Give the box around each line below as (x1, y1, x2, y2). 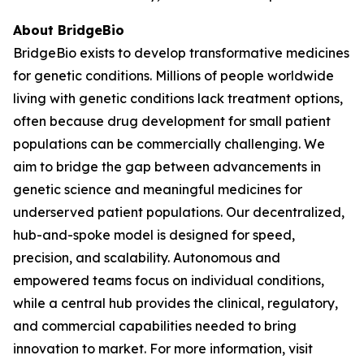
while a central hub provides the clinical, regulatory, (13, 295, 338, 311)
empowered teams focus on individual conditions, (13, 272, 324, 288)
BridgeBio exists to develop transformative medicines (13, 45, 349, 61)
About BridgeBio (13, 22, 124, 38)
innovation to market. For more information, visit (13, 340, 313, 357)
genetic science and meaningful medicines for (13, 181, 302, 197)
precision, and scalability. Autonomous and (13, 249, 280, 266)
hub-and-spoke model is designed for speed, (13, 227, 295, 243)
